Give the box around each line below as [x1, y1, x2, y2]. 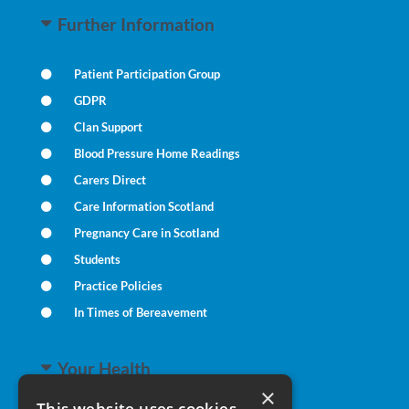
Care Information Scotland [73, 199, 214, 214]
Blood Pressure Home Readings [73, 146, 240, 161]
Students [73, 252, 121, 267]
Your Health [57, 359, 151, 379]
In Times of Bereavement [73, 305, 207, 320]
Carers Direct [73, 173, 146, 187]
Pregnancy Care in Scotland [73, 225, 219, 240]
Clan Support [73, 120, 142, 134]
